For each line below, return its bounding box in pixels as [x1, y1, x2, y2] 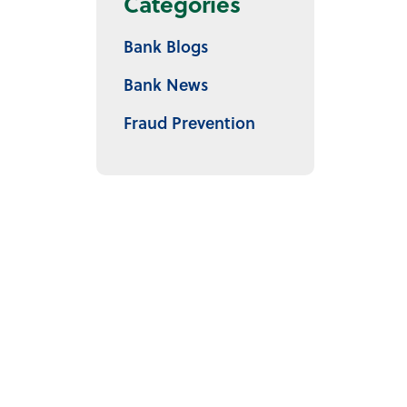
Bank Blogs [124, 34, 208, 58]
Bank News [124, 72, 208, 96]
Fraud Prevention [124, 110, 255, 134]
